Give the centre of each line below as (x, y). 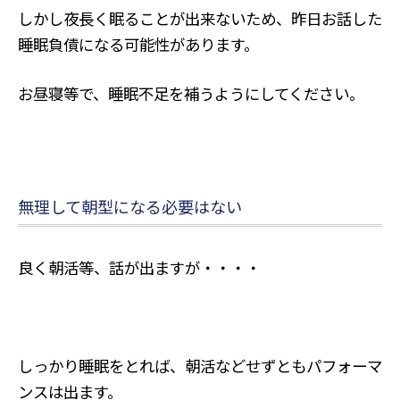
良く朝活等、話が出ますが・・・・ (139, 267)
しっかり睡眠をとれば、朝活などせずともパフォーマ (200, 366)
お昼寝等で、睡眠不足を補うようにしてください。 (191, 93)
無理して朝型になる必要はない (129, 206)
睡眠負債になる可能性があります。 (138, 44)
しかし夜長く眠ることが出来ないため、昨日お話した (200, 18)
